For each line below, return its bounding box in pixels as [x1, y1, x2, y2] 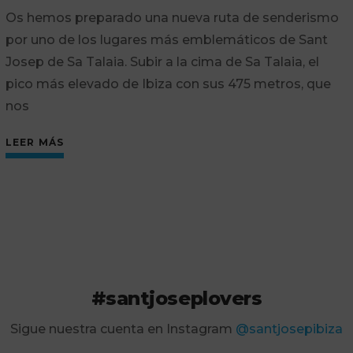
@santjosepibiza [236, 321, 343, 336]
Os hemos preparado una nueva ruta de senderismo [5, 10, 339, 25]
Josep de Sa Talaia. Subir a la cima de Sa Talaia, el [5, 54, 319, 69]
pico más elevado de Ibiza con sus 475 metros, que [5, 76, 331, 91]
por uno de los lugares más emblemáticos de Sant [5, 32, 328, 47]
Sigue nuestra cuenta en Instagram [10, 321, 236, 336]
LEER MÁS [5, 136, 65, 148]
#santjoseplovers [91, 287, 262, 310]
